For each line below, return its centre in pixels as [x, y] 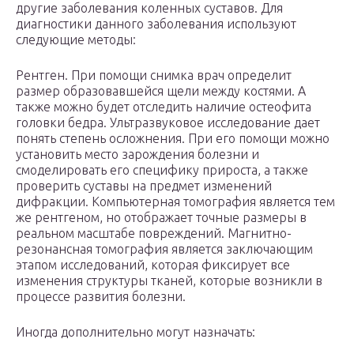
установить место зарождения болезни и [137, 154]
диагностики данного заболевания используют [156, 24]
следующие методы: [76, 40]
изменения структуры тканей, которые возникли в [169, 281]
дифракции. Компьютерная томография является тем [175, 202]
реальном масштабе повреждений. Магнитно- [154, 233]
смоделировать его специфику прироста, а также [162, 170]
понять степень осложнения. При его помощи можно [173, 139]
